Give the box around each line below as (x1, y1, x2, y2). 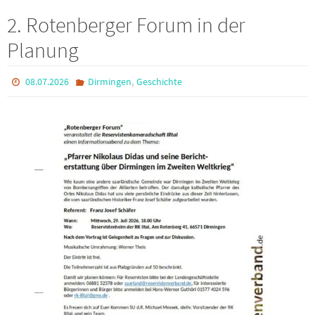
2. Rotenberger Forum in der (7, 11, 245, 38)
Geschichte (136, 75, 182, 88)
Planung (7, 36, 79, 63)
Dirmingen (87, 75, 131, 88)
